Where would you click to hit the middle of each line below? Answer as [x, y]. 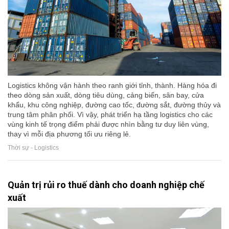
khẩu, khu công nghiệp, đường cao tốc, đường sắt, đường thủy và [114, 105]
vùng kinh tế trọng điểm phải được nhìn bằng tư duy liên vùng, [108, 124]
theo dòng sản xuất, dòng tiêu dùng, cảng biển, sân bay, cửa [106, 95]
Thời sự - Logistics [33, 148]
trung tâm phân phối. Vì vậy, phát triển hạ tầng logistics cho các [110, 115]
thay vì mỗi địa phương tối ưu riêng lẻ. [69, 134]
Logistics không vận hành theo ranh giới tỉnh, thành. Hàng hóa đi [112, 86]
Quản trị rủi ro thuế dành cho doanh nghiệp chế [106, 185]
